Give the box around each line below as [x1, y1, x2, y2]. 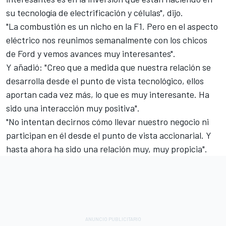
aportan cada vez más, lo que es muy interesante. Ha [6, 89, 209, 100]
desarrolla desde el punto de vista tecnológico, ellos [6, 75, 204, 87]
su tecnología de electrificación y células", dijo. [6, 7, 183, 19]
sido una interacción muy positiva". [6, 102, 140, 114]
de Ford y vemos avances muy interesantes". [6, 48, 176, 60]
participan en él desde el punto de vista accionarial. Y [6, 130, 211, 141]
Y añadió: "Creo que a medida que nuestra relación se [6, 62, 211, 73]
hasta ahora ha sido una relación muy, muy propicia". [6, 143, 207, 155]
